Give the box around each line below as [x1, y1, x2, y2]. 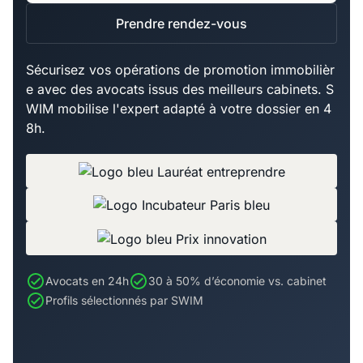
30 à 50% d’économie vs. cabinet [148, 274, 327, 288]
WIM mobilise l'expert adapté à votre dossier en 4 [26, 100, 331, 117]
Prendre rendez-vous [116, 15, 247, 32]
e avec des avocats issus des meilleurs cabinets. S [26, 80, 334, 97]
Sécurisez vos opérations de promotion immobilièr [26, 61, 335, 78]
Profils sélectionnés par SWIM [45, 293, 203, 308]
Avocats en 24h [45, 274, 129, 288]
